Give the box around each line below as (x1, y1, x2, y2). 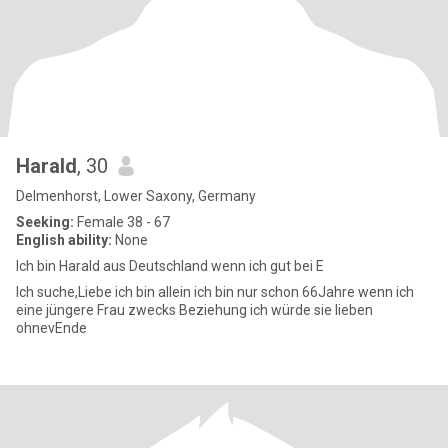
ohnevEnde (16, 320, 87, 336)
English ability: (16, 232, 112, 248)
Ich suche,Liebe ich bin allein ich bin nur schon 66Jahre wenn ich (16, 284, 358, 300)
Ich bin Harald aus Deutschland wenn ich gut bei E (16, 258, 324, 274)
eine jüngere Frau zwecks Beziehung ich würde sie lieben (16, 302, 250, 318)
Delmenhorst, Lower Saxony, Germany (16, 188, 256, 204)
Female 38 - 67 (74, 214, 170, 230)
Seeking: (16, 214, 74, 230)
